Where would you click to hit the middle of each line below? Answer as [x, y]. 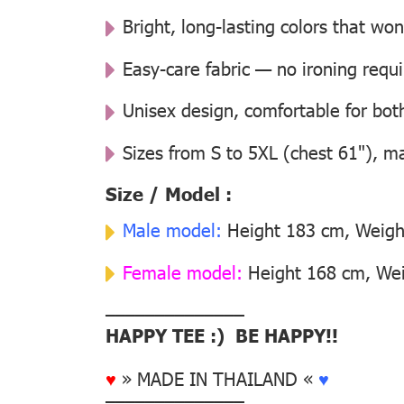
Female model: [183, 271]
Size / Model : [169, 193]
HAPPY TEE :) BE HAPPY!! [222, 335]
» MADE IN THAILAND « [217, 378]
